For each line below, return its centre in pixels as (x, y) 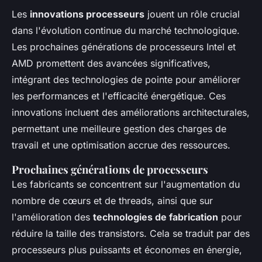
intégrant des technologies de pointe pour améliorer (126, 80)
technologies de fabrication (156, 217)
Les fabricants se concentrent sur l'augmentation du (126, 184)
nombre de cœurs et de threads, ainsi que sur (112, 201)
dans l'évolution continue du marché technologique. (126, 30)
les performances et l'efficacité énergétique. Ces (119, 96)
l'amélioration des (52, 217)
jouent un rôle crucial (192, 14)
